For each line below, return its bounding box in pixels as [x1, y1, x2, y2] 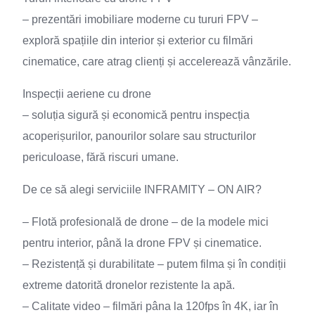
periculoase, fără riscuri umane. [22, 151, 179, 163]
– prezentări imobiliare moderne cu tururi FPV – [22, 13, 258, 25]
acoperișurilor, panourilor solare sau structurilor [22, 130, 256, 142]
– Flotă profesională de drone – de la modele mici [22, 216, 269, 228]
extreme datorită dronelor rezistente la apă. [22, 279, 235, 291]
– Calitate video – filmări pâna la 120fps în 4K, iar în [22, 300, 278, 312]
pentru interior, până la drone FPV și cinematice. [22, 237, 262, 249]
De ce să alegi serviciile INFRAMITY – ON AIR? [22, 184, 262, 195]
